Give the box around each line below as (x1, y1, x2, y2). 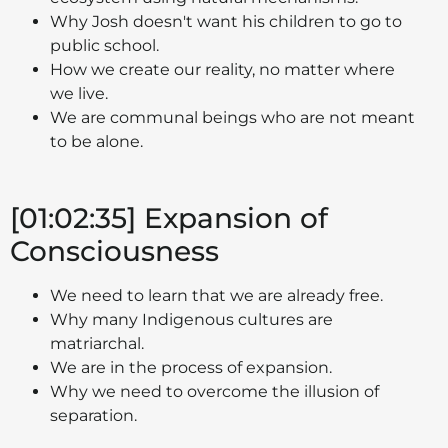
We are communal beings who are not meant (50, 107, 415, 127)
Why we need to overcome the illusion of (50, 381, 379, 401)
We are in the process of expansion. (50, 357, 332, 377)
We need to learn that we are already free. (50, 285, 383, 305)
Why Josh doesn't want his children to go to (50, 11, 402, 31)
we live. (50, 83, 108, 103)
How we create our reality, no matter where (50, 59, 395, 79)
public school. (50, 35, 159, 55)
